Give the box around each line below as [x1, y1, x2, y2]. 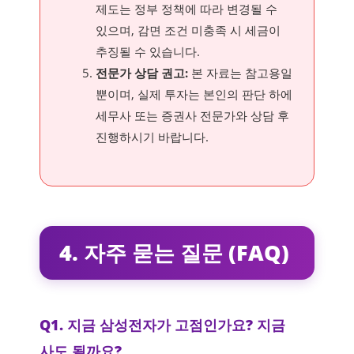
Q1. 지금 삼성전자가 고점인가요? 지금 [40, 314, 285, 334]
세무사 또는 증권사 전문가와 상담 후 [96, 107, 289, 124]
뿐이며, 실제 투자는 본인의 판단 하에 [96, 86, 292, 103]
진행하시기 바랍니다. [96, 129, 209, 145]
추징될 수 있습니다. [96, 43, 200, 60]
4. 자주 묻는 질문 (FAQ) [59, 237, 289, 267]
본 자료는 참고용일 [188, 65, 292, 81]
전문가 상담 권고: [96, 65, 188, 81]
